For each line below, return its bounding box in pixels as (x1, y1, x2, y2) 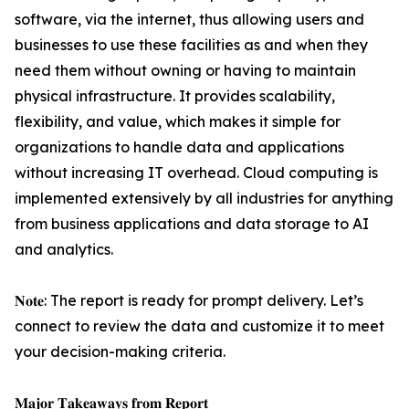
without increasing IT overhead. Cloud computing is (15, 163, 378, 183)
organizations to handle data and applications (15, 138, 344, 157)
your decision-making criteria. (15, 342, 225, 362)
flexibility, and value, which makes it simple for (15, 112, 341, 131)
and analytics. (15, 240, 113, 259)
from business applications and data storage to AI (15, 215, 369, 234)
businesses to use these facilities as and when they (15, 36, 368, 55)
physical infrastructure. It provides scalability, (15, 87, 335, 106)
